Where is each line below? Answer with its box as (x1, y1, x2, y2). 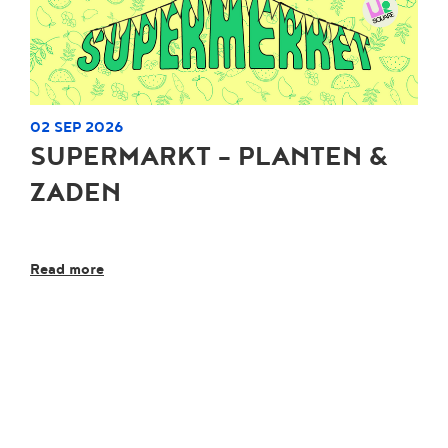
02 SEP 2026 (30, 117, 124, 136)
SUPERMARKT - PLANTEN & (30, 140, 389, 173)
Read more (30, 259, 104, 278)
